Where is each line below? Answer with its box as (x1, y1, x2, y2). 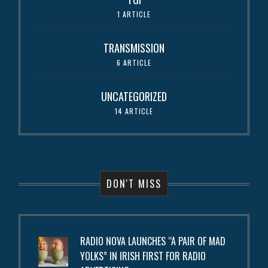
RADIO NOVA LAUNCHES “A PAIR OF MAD (80, 233, 226, 248)
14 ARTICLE (115, 105, 153, 116)
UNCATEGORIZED (101, 88, 167, 104)
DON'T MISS (106, 176, 162, 191)
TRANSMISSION (103, 39, 165, 56)
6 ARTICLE (117, 57, 151, 68)
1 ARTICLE (117, 8, 151, 19)
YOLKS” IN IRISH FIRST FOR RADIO (80, 248, 206, 263)
